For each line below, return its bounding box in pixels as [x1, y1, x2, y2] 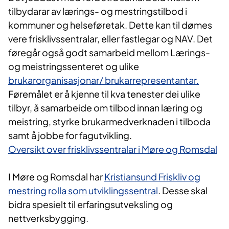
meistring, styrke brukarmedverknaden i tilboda [8, 116, 211, 128]
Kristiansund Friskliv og [104, 171, 200, 183]
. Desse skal [158, 185, 208, 197]
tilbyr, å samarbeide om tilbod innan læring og [8, 102, 202, 114]
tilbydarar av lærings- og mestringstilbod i [8, 5, 187, 17]
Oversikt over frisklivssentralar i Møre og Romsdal [8, 143, 217, 155]
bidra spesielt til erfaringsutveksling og [8, 198, 173, 211]
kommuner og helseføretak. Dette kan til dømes [8, 19, 212, 31]
